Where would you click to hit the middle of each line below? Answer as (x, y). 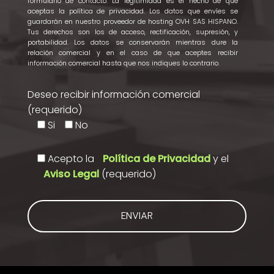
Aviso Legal (71, 174)
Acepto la (72, 158)
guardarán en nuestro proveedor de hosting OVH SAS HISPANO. (132, 21)
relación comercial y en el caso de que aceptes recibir (132, 52)
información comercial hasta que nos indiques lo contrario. (123, 63)
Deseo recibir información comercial (113, 94)
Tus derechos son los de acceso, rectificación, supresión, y (132, 31)
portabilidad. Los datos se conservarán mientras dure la (132, 42)
